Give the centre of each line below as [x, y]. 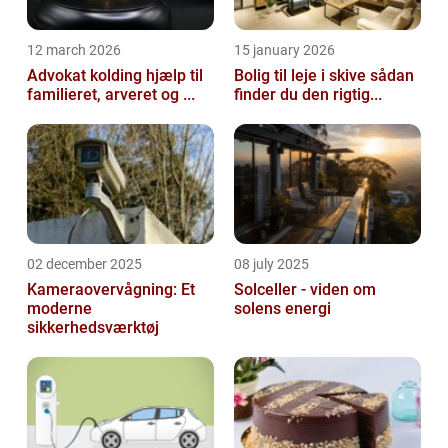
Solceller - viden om [305, 290]
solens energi [282, 309]
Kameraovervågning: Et [111, 290]
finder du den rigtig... [308, 95]
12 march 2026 [74, 50]
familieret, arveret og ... [111, 95]
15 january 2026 [284, 50]
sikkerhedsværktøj [93, 328]
